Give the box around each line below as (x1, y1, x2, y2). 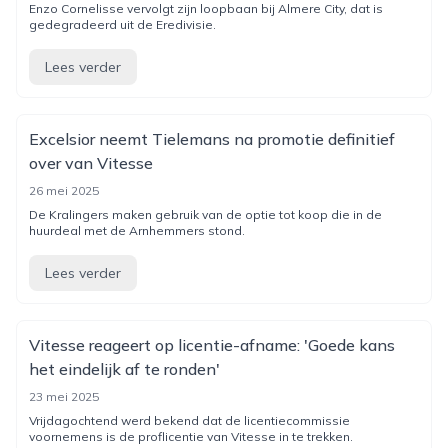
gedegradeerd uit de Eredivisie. (29, 17, 216, 32)
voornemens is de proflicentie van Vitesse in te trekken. (29, 429, 353, 444)
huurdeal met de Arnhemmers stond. (29, 223, 245, 238)
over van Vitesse (29, 153, 153, 173)
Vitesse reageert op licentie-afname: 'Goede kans (29, 335, 395, 355)
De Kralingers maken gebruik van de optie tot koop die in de (29, 207, 382, 222)
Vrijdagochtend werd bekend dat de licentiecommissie (29, 413, 350, 428)
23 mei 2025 (29, 389, 99, 404)
